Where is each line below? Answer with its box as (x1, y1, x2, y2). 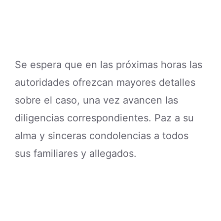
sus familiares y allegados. (15, 147, 137, 159)
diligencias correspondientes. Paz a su (15, 111, 194, 124)
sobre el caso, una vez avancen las (15, 94, 178, 106)
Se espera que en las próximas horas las (15, 58, 202, 71)
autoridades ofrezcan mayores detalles (15, 76, 195, 88)
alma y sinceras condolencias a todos (15, 129, 188, 142)
